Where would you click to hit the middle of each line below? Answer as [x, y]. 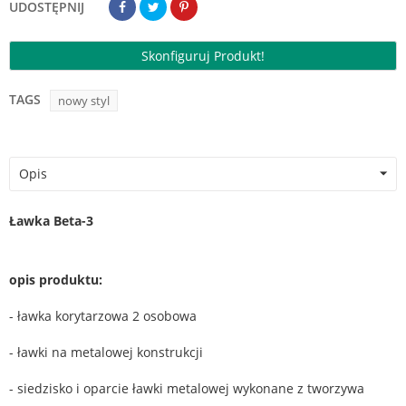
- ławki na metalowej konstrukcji [106, 352]
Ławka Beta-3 [51, 221]
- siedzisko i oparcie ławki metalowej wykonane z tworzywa [187, 388]
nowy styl [84, 101]
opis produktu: [56, 280]
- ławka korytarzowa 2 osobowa [103, 316]
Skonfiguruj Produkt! [203, 56]
